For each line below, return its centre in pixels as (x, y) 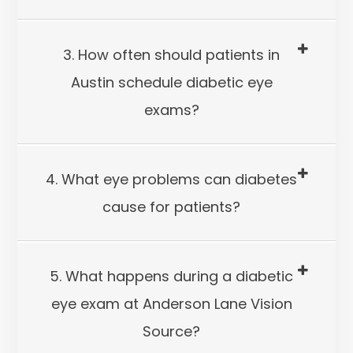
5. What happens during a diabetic (171, 276)
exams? (171, 110)
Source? (171, 331)
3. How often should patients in (171, 55)
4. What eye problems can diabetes (171, 179)
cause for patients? (171, 207)
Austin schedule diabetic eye (171, 82)
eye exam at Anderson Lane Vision (171, 304)
